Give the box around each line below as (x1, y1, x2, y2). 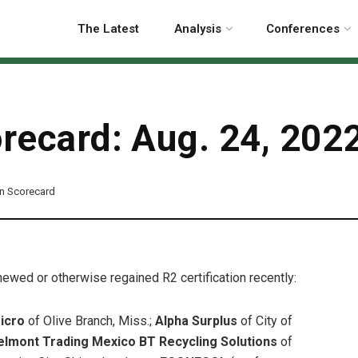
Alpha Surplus (155, 313, 241, 329)
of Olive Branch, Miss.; (25, 313, 155, 329)
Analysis (174, 22, 221, 36)
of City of (241, 313, 292, 329)
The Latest (78, 22, 139, 36)
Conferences (266, 22, 340, 36)
